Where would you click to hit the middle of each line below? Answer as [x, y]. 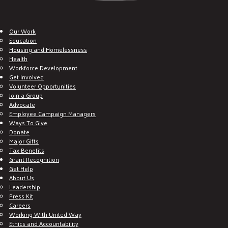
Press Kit [21, 196]
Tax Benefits [27, 150]
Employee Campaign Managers [52, 113]
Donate [19, 132]
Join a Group [26, 95]
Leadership [25, 187]
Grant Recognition [34, 159]
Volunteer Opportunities [42, 86]
